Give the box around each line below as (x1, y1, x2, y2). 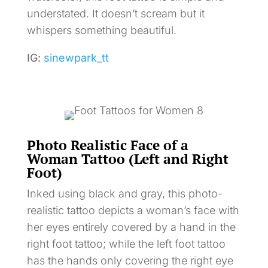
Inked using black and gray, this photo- (26, 187, 223, 200)
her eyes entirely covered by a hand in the (26, 220, 236, 233)
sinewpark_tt (43, 51, 109, 64)
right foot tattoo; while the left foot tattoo (26, 237, 226, 250)
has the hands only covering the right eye (26, 254, 233, 267)
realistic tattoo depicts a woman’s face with (26, 203, 239, 217)
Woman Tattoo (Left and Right (26, 149, 229, 168)
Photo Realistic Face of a (26, 135, 188, 154)
